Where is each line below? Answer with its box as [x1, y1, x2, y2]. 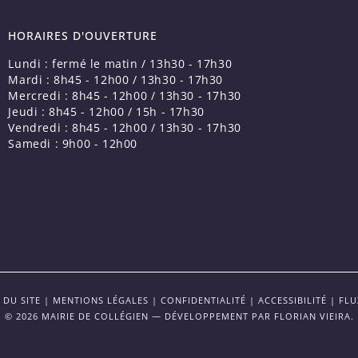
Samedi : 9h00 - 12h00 [8, 135, 137, 151]
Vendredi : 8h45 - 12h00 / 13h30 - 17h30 [8, 119, 241, 135]
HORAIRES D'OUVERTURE [8, 27, 158, 43]
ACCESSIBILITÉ [258, 294, 327, 307]
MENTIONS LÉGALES [53, 294, 149, 307]
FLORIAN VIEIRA [273, 310, 351, 323]
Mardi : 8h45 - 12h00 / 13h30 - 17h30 [8, 71, 223, 87]
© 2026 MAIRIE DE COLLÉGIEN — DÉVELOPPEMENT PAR [4, 310, 274, 323]
